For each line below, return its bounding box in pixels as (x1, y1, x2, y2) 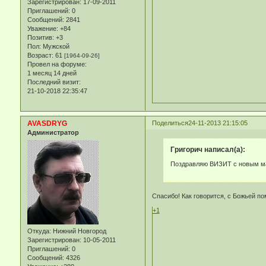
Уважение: (27, 25, 58, 33)
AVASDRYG (27, 119, 67, 128)
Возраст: (27, 52, 53, 59)
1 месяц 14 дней (27, 69, 77, 77)
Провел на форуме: (27, 61, 87, 68)
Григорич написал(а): (170, 145, 246, 154)
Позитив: (27, 34, 54, 42)
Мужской (40, 43, 69, 50)
